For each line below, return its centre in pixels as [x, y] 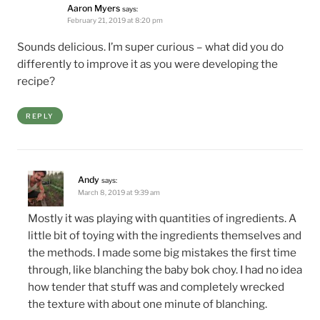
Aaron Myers [94, 8]
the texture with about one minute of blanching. [148, 304]
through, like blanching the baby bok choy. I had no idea [165, 270]
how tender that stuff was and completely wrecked [156, 287]
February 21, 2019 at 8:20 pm [115, 21]
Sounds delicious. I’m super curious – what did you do [150, 46]
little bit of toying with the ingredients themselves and [165, 236]
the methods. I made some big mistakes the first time [162, 253]
